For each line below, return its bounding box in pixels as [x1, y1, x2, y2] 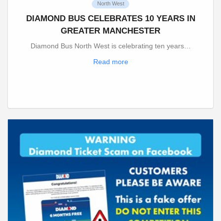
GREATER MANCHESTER [61, 26, 160, 36]
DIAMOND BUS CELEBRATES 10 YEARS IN [26, 13, 195, 23]
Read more [93, 57, 128, 66]
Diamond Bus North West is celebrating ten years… [30, 42, 191, 50]
